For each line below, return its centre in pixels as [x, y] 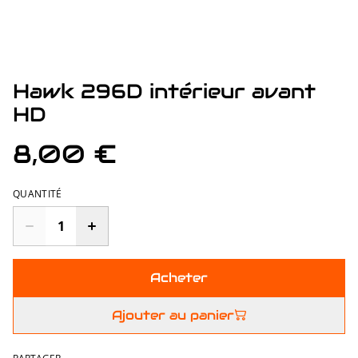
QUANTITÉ [38, 193]
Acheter [179, 277]
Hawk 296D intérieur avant [164, 91]
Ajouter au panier [173, 315]
